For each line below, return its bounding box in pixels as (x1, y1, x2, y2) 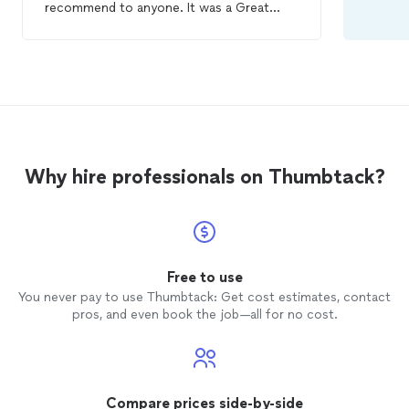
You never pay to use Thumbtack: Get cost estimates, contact (18, 289, 391, 306)
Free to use (166, 268, 243, 287)
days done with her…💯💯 (45, 37, 193, 53)
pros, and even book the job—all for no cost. (71, 307, 338, 323)
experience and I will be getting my (45, 18, 255, 35)
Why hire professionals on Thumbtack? (24, 164, 385, 190)
